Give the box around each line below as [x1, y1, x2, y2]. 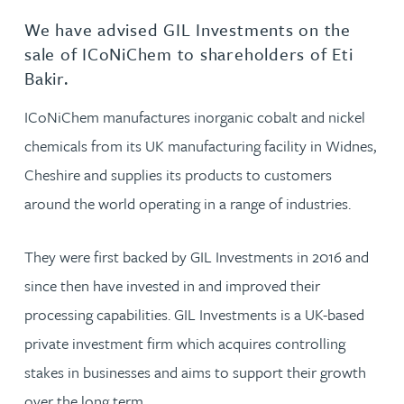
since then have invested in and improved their [24, 273, 320, 297]
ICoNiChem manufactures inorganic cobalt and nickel [24, 105, 365, 128]
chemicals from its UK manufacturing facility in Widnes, [24, 133, 376, 157]
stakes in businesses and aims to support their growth [24, 360, 366, 383]
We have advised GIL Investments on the [24, 17, 351, 41]
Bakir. [24, 66, 69, 90]
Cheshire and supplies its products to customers [24, 162, 332, 186]
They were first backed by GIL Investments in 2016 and [24, 244, 369, 268]
